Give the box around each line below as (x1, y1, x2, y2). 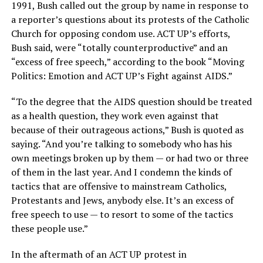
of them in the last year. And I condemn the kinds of (11, 166, 232, 179)
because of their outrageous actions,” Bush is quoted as (11, 123, 244, 137)
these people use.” (11, 222, 88, 235)
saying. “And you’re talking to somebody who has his (11, 137, 232, 151)
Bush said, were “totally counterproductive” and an (11, 41, 228, 55)
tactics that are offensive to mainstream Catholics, (11, 180, 227, 193)
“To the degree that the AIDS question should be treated (11, 95, 252, 109)
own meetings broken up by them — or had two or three (11, 151, 248, 165)
